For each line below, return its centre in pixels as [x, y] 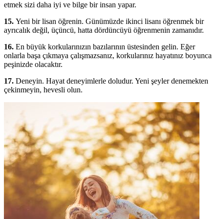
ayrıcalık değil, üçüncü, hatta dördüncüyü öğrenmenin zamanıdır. [104, 30]
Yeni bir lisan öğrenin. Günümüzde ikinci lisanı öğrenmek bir [110, 21]
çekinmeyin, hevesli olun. [43, 89]
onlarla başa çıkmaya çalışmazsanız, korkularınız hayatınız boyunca [108, 55]
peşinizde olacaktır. [33, 64]
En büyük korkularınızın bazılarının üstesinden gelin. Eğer [104, 46]
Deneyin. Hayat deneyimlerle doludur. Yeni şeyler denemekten [112, 81]
